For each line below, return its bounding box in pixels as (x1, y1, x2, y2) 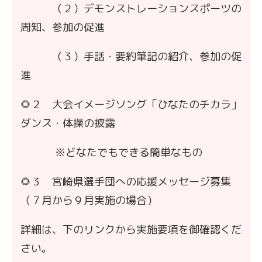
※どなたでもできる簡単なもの (20, 144, 202, 160)
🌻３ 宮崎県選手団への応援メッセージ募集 (20, 174, 231, 189)
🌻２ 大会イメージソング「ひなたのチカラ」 (20, 96, 242, 112)
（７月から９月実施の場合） (20, 192, 157, 208)
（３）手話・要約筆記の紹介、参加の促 (20, 49, 242, 64)
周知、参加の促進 (20, 19, 105, 35)
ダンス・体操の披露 (20, 115, 115, 130)
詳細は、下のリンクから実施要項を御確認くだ (20, 222, 242, 237)
